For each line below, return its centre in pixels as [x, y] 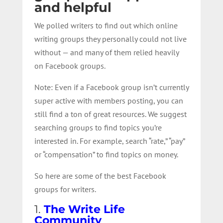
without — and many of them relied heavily [106, 52]
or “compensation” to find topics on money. [106, 154]
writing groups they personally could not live [110, 39]
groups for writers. [65, 189]
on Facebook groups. [70, 65]
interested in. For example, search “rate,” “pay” [109, 141]
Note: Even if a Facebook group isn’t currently [111, 87]
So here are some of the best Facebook [100, 175]
